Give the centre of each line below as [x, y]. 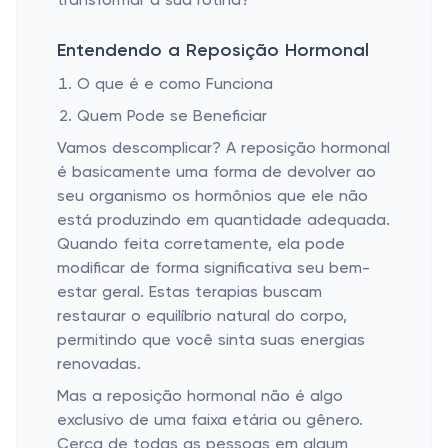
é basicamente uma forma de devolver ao [216, 173]
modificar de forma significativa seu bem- [213, 269]
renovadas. [99, 365]
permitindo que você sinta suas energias [211, 341]
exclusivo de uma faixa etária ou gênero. [210, 421]
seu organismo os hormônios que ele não [212, 197]
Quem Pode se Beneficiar [172, 117]
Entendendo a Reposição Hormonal [213, 51]
